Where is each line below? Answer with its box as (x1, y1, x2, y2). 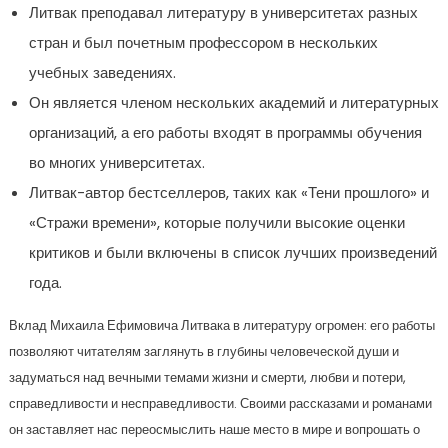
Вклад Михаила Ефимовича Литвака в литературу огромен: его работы (8, 316, 435, 335)
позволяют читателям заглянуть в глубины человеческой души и (8, 342, 399, 361)
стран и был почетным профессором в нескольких (28, 32, 378, 53)
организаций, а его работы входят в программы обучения (28, 122, 422, 143)
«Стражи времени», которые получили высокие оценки (28, 212, 405, 233)
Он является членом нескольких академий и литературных (28, 92, 439, 113)
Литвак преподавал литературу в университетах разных (28, 2, 418, 23)
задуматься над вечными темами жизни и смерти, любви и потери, (8, 368, 406, 387)
